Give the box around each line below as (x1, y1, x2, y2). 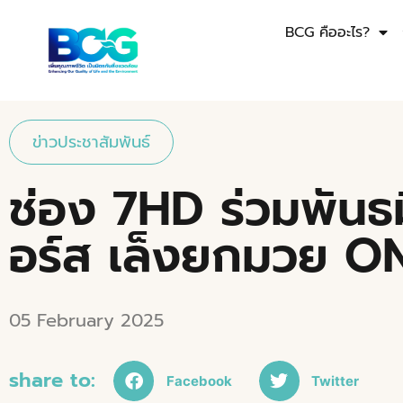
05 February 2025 (9, 307, 164, 335)
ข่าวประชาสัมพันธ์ (32, 130, 150, 156)
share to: (9, 365, 95, 396)
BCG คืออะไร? (285, 22, 371, 44)
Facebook (166, 372, 232, 390)
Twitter (311, 372, 359, 390)
